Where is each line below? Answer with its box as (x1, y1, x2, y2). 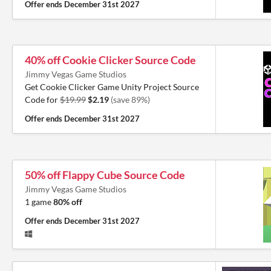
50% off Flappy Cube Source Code (25, 168, 185, 181)
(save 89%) (111, 94, 150, 105)
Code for (25, 94, 60, 105)
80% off (53, 197, 82, 207)
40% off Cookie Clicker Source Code (25, 53, 196, 67)
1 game (25, 197, 53, 207)
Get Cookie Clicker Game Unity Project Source (25, 82, 199, 92)
